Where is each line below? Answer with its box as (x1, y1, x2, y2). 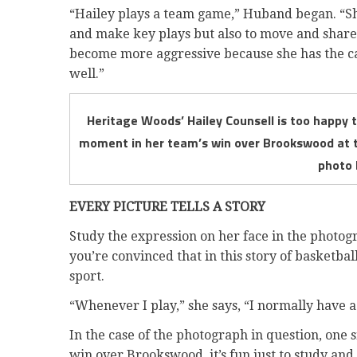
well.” (69, 65, 104, 81)
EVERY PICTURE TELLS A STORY (69, 199, 265, 215)
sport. (69, 269, 104, 284)
